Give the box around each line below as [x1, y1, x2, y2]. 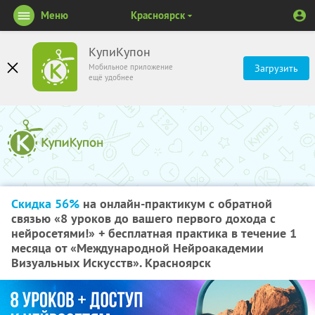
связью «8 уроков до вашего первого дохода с [11, 210, 276, 226]
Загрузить [255, 62, 298, 75]
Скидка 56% [11, 195, 79, 212]
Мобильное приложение [89, 62, 173, 72]
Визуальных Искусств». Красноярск [11, 255, 211, 271]
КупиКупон [89, 44, 150, 60]
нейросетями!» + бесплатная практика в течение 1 [11, 225, 297, 241]
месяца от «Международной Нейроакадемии [11, 240, 264, 256]
